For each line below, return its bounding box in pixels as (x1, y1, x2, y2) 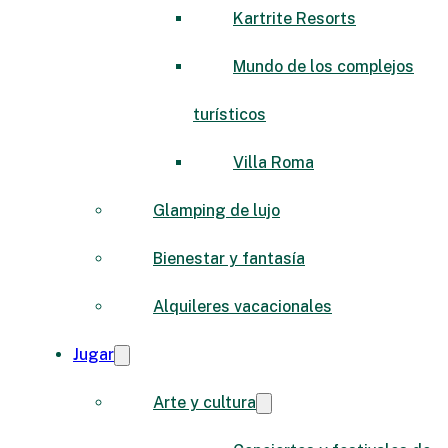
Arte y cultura (153, 392, 256, 412)
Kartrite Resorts (233, 8, 356, 28)
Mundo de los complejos (233, 56, 414, 76)
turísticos (193, 104, 266, 124)
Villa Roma (233, 152, 314, 172)
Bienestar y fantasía (153, 248, 305, 268)
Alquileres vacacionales (153, 296, 332, 316)
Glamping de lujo (153, 200, 280, 220)
